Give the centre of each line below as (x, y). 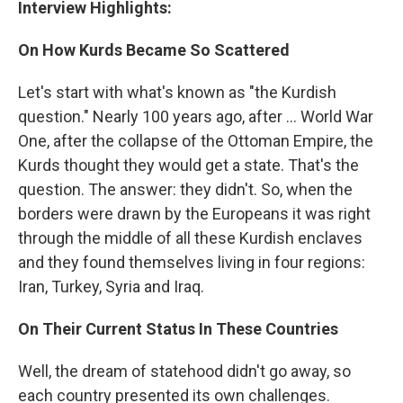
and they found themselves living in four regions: (192, 263)
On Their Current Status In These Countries (178, 329)
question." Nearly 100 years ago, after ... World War (196, 117)
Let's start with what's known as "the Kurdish (177, 93)
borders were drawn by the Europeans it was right (194, 214)
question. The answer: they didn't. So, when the (185, 190)
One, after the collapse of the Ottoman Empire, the (196, 141)
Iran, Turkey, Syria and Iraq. (111, 287)
